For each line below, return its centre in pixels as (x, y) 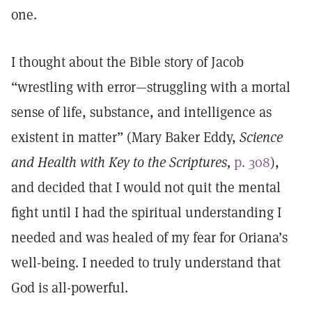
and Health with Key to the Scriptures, (121, 162)
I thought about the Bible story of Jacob (127, 62)
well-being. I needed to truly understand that (146, 263)
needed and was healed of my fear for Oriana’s (149, 237)
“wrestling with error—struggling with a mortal (151, 87)
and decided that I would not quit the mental (146, 187)
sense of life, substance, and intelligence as (141, 112)
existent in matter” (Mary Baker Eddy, (125, 137)
